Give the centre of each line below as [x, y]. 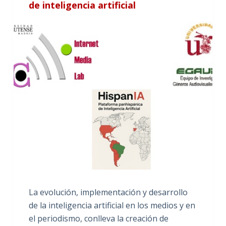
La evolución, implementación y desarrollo [108, 192]
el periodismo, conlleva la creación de [98, 218]
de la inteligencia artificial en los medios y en [112, 205]
